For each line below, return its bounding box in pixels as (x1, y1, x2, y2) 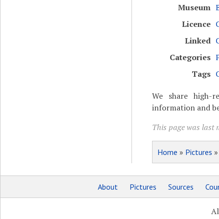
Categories (169, 52, 211, 63)
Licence (181, 19, 211, 29)
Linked (184, 35, 211, 46)
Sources (168, 182, 194, 192)
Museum (177, 2, 211, 13)
